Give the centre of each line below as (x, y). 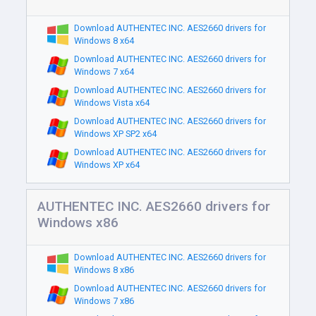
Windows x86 (78, 223)
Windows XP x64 (107, 165)
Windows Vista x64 (111, 103)
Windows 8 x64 (104, 41)
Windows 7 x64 (104, 72)
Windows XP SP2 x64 (115, 134)
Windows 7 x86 (104, 301)
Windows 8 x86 (104, 270)
